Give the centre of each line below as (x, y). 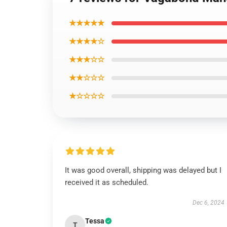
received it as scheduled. (107, 182)
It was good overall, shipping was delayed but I (143, 170)
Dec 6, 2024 (208, 203)
